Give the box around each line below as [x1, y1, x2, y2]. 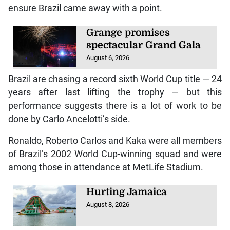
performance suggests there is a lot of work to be [8, 101, 222, 111]
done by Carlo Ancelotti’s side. [8, 114, 130, 125]
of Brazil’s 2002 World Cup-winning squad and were [8, 149, 222, 160]
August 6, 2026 [86, 53, 130, 62]
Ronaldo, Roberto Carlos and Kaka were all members [8, 136, 222, 146]
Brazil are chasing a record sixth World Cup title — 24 [8, 74, 222, 85]
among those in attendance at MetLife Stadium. [8, 162, 203, 173]
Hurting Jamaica [86, 186, 167, 198]
